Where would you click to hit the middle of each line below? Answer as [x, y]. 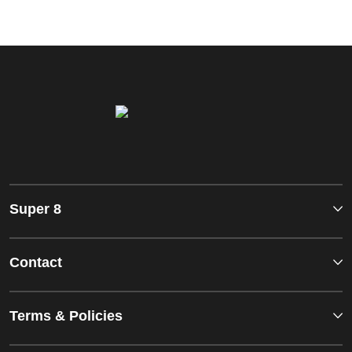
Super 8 [35, 209]
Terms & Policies [66, 316]
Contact [36, 263]
